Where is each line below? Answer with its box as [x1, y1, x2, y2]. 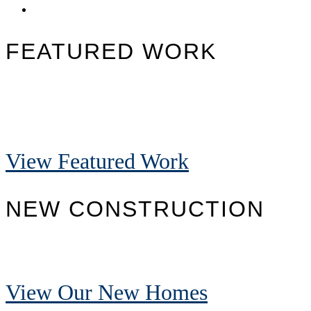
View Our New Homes [6, 279, 208, 305]
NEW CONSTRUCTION [6, 196, 264, 221]
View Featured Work [6, 148, 189, 174]
